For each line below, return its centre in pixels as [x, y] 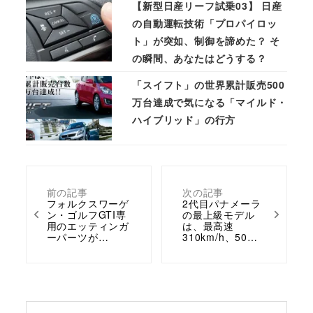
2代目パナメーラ [221, 203]
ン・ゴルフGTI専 [86, 214]
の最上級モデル [218, 214]
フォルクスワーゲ [88, 203]
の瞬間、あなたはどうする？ [199, 58]
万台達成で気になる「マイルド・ [210, 102]
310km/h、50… [220, 236]
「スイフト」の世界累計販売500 [209, 84]
